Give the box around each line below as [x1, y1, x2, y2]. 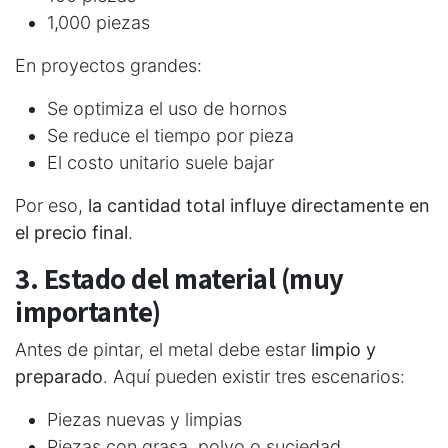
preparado [15, 365, 103, 387]
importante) [15, 292, 161, 330]
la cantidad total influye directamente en [88, 194, 430, 216]
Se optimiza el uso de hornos [47, 97, 287, 119]
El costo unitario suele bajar [47, 151, 274, 173]
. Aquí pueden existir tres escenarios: [103, 365, 405, 387]
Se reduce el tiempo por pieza [47, 124, 294, 146]
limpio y [311, 338, 376, 360]
